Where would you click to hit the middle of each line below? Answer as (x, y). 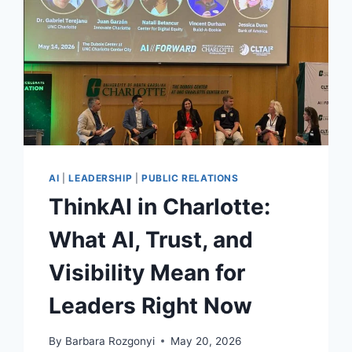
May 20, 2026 (205, 341)
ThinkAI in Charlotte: (160, 206)
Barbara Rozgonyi (110, 341)
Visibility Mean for (147, 272)
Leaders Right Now (151, 305)
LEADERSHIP (101, 178)
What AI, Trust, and (151, 239)
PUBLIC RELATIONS (190, 178)
